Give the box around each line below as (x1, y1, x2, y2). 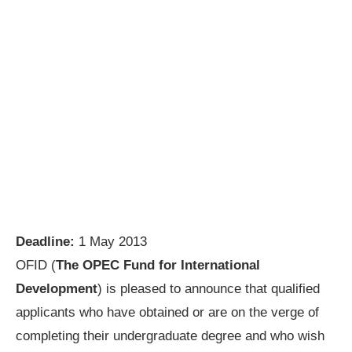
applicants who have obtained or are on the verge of (16, 304, 319, 320)
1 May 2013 (75, 233, 147, 249)
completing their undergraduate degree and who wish (16, 328, 324, 343)
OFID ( (16, 257, 56, 273)
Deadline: (16, 233, 75, 249)
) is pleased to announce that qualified (97, 280, 320, 296)
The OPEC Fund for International (56, 257, 260, 273)
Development (16, 280, 97, 296)
